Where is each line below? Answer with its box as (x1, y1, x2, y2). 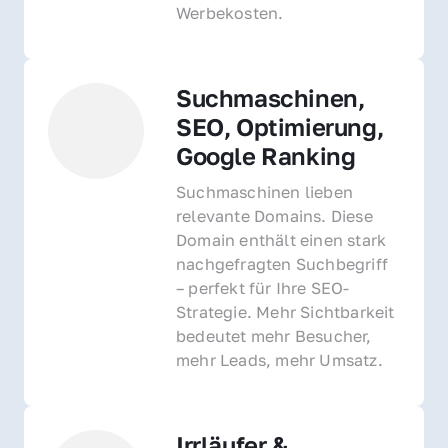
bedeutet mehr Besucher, (176, 325, 372, 346)
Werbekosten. (176, 2, 284, 23)
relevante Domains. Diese (176, 205, 373, 226)
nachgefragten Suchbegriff (176, 253, 388, 274)
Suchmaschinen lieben (176, 181, 353, 202)
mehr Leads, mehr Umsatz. (176, 349, 383, 370)
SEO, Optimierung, (176, 111, 384, 141)
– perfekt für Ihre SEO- (176, 277, 350, 298)
